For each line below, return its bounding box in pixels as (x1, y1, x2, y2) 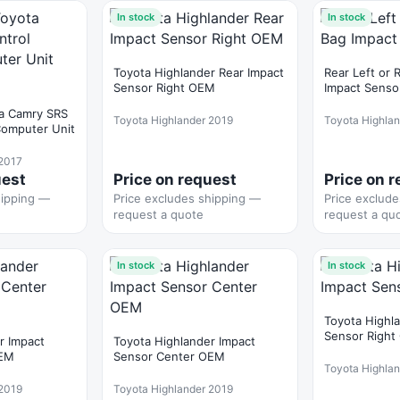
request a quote (113, 207, 204, 221)
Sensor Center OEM (113, 349, 225, 363)
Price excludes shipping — (113, 191, 261, 205)
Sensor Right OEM (113, 80, 215, 95)
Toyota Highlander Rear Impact (113, 65, 284, 79)
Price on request (113, 171, 237, 188)
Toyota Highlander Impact (113, 334, 255, 348)
